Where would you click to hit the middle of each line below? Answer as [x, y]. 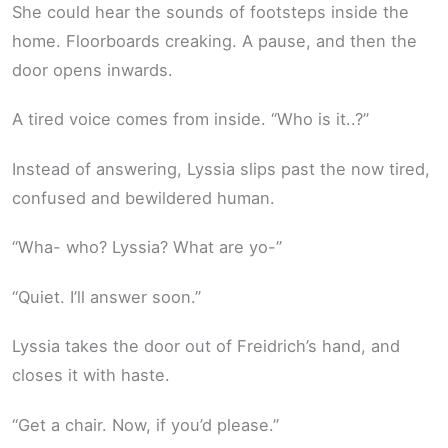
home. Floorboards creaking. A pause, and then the [214, 40]
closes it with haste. [91, 375]
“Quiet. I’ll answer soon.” [106, 296]
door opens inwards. [92, 69]
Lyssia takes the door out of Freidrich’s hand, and [206, 346]
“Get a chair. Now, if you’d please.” [145, 424]
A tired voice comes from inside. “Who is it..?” [190, 119]
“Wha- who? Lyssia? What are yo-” [147, 247]
